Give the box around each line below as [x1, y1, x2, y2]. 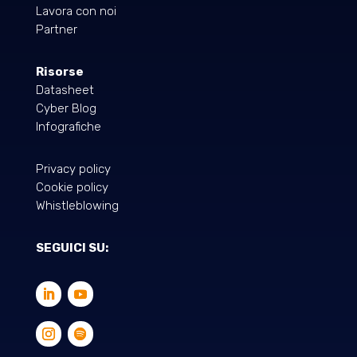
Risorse [35, 65, 84, 80]
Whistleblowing [35, 198, 119, 214]
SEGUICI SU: [35, 241, 108, 256]
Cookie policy [35, 180, 108, 195]
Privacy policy [35, 162, 111, 177]
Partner [35, 22, 77, 37]
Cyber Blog [35, 101, 96, 116]
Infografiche [35, 120, 101, 135]
